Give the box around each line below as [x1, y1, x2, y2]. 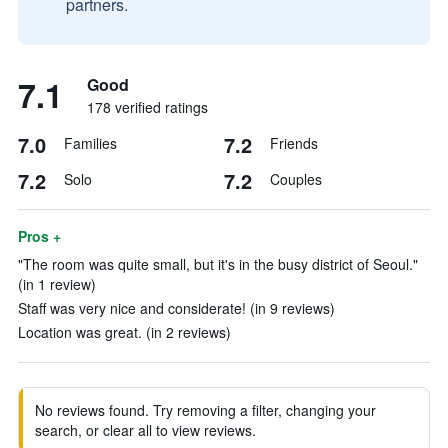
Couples [270, 169, 322, 189]
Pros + [18, 226, 61, 246]
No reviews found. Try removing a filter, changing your [35, 400, 376, 420]
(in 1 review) [18, 274, 96, 294]
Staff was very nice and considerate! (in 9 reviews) [18, 298, 335, 318]
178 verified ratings [87, 97, 208, 117]
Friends [270, 133, 318, 153]
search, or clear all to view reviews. [35, 420, 256, 440]
